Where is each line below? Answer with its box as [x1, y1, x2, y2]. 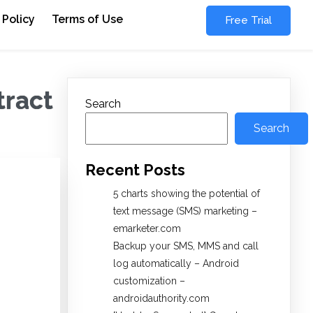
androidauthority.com [113, 293, 210, 305]
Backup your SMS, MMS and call [113, 240, 259, 252]
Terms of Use [52, 13, 124, 26]
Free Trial [224, 14, 272, 27]
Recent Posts [85, 161, 185, 180]
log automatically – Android [113, 258, 239, 270]
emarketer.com [113, 223, 181, 235]
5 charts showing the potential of [113, 188, 260, 200]
